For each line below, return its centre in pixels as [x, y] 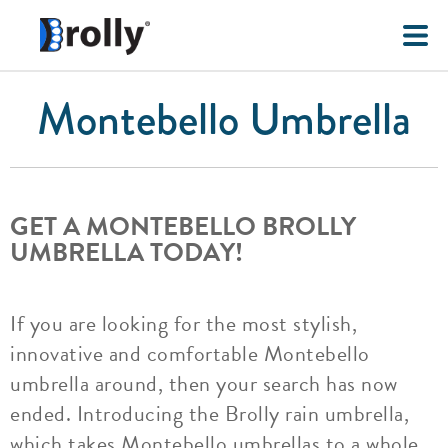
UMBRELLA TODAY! [126, 252]
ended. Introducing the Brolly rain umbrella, [209, 413]
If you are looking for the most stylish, [183, 323]
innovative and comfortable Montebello [190, 353]
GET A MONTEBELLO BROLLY [183, 226]
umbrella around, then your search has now [204, 383]
